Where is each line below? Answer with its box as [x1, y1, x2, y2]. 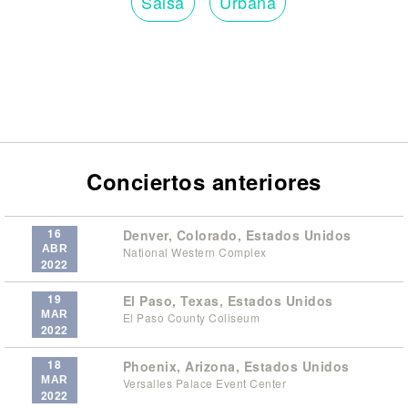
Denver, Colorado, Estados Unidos [122, 225, 352, 244]
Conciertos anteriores [87, 165, 321, 197]
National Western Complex [122, 243, 267, 260]
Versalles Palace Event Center [122, 374, 286, 391]
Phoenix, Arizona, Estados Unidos [122, 356, 350, 375]
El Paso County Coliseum [122, 309, 260, 325]
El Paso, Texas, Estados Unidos [122, 291, 333, 310]
